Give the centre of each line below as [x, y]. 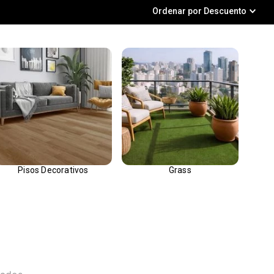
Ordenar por [177, 11]
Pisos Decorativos [53, 170]
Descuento [225, 11]
